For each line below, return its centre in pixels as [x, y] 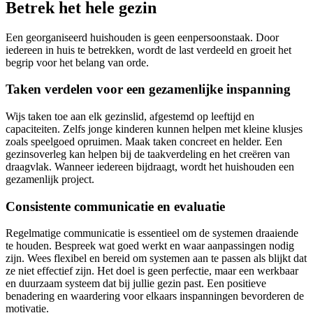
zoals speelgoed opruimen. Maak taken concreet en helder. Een [144, 141]
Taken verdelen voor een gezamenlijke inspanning [148, 89]
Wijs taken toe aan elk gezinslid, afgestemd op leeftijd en [130, 116]
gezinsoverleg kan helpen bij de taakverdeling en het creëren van [148, 154]
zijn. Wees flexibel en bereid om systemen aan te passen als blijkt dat [156, 259]
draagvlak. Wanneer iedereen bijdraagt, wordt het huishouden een [150, 166]
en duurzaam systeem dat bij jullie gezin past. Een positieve [136, 284]
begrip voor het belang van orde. [77, 62]
